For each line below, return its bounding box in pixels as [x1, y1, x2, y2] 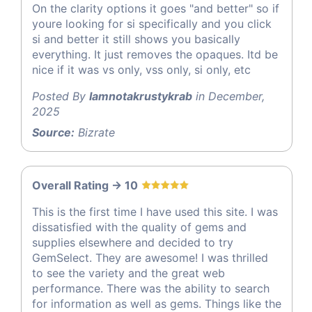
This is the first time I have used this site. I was [32, 205, 278, 219]
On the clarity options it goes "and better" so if [32, 1, 279, 16]
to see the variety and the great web [32, 266, 225, 281]
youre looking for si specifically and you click [32, 17, 272, 31]
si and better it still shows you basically [32, 32, 240, 47]
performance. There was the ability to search [32, 281, 270, 296]
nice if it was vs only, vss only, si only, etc [32, 63, 251, 77]
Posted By [32, 89, 89, 104]
